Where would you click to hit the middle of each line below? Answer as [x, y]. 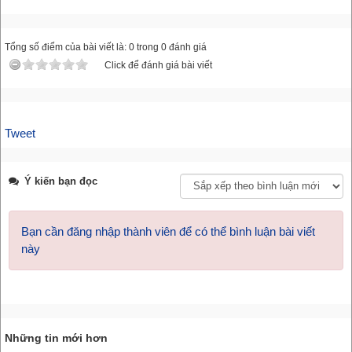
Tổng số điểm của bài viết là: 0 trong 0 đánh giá [106, 47]
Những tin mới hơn [56, 337]
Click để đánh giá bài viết [158, 65]
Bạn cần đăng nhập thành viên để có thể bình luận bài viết [168, 231]
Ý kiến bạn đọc [59, 181]
